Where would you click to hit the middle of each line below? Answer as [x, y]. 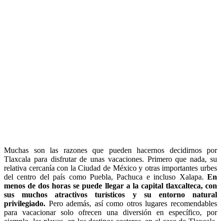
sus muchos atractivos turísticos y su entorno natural [110, 194]
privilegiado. [26, 203]
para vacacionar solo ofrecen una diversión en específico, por [110, 212]
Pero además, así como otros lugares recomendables [133, 203]
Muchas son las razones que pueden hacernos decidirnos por [110, 150]
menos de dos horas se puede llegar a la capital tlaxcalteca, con [110, 185]
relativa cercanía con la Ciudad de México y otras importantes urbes [110, 168]
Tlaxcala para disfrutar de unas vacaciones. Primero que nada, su [110, 159]
